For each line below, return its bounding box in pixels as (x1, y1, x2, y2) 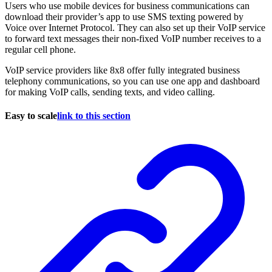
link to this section (57, 110, 131, 121)
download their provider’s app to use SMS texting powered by (5, 12, 243, 22)
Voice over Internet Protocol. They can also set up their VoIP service (5, 22, 265, 33)
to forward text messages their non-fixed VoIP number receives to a (5, 33, 261, 44)
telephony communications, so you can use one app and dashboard (5, 76, 260, 87)
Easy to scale (5, 110, 57, 121)
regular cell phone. (5, 44, 76, 55)
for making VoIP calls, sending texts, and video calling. (5, 87, 215, 98)
